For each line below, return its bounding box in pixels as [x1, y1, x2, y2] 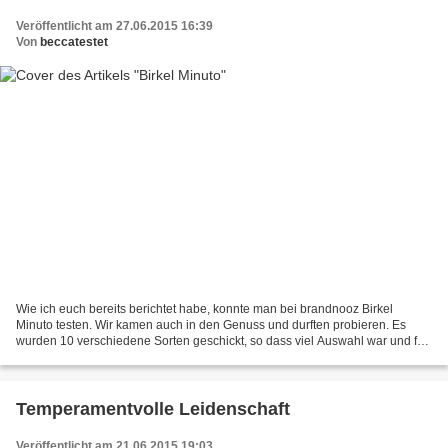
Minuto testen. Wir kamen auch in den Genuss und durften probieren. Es [16, 318, 406, 333]
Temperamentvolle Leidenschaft [16, 399, 290, 420]
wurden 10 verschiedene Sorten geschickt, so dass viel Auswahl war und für [16, 334, 428, 349]
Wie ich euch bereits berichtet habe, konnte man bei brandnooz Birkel [16, 302, 393, 317]
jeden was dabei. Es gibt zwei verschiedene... [16, 350, 263, 365]
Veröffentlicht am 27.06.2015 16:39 [16, 18, 213, 33]
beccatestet [40, 34, 108, 49]
